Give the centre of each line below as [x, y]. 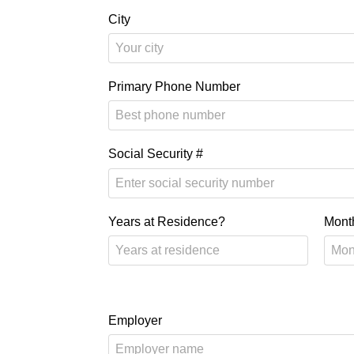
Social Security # [156, 154]
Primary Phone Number [174, 87]
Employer [135, 320]
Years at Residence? [167, 221]
